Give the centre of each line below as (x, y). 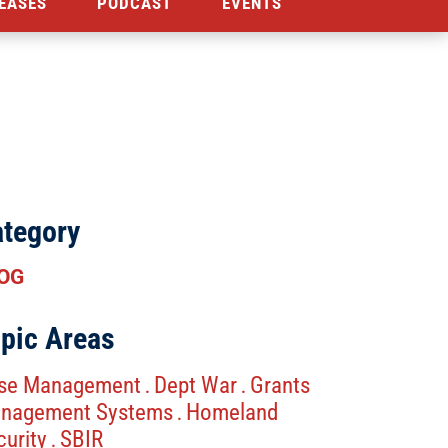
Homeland (231, 413)
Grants (279, 386)
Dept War (195, 386)
